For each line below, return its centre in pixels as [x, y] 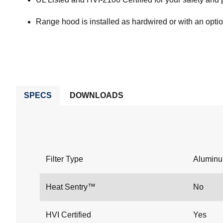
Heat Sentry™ [71, 187]
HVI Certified [68, 215]
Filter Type [64, 159]
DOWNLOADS [97, 96]
